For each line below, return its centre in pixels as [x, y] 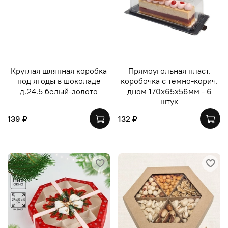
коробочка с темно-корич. [169, 81]
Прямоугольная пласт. [169, 70]
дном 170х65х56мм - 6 [169, 91]
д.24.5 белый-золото [59, 91]
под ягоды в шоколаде [59, 81]
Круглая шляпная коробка [59, 70]
